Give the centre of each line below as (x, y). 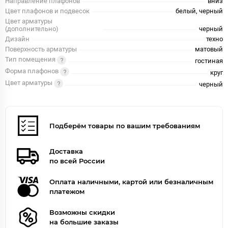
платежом (67, 192)
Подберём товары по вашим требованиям (125, 125)
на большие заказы (84, 222)
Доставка (66, 151)
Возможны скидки (82, 212)
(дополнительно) (32, 29)
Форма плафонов (33, 71)
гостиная (209, 61)
